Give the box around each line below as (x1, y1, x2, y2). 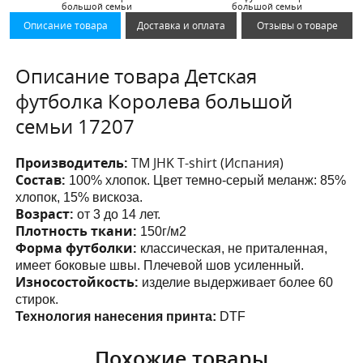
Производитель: (15, 153, 132, 172)
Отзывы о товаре (256, 18, 338, 32)
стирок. (15, 292, 59, 306)
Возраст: (15, 204, 75, 223)
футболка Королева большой (15, 87, 293, 114)
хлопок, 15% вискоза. (15, 190, 143, 204)
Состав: (15, 170, 66, 189)
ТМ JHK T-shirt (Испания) (131, 153, 284, 172)
